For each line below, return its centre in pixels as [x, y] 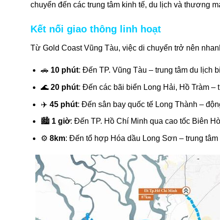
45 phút [63, 104]
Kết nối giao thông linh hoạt [96, 29]
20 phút [64, 87]
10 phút [64, 70]
